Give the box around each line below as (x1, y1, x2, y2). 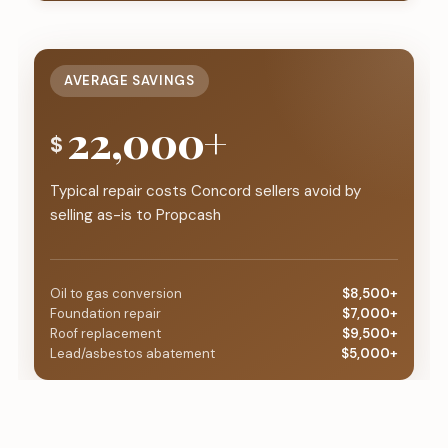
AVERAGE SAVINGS (63, 72, 195, 90)
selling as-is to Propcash (49, 205, 221, 226)
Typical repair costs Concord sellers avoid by (49, 181, 361, 202)
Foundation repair (49, 305, 161, 323)
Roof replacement (49, 325, 161, 343)
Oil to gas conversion (49, 285, 182, 303)
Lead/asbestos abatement (49, 345, 215, 363)
